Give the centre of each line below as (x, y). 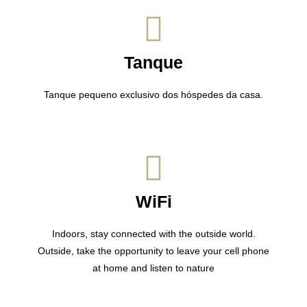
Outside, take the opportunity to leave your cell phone (153, 250)
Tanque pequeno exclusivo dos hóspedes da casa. (153, 94)
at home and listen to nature (153, 268)
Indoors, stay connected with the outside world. (153, 233)
